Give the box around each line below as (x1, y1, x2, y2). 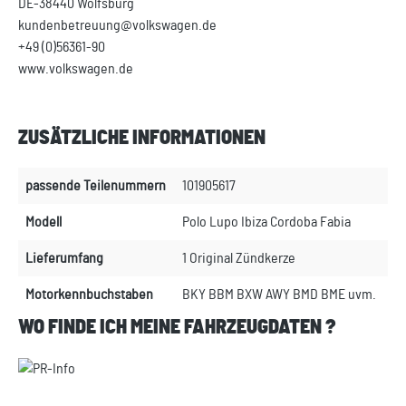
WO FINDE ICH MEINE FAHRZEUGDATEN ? (18, 318, 336, 338)
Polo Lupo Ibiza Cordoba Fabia (182, 215, 351, 230)
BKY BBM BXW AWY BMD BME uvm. (182, 287, 376, 303)
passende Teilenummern (25, 179, 166, 194)
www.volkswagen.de (18, 62, 133, 77)
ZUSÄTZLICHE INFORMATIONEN (18, 129, 266, 149)
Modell (25, 215, 62, 230)
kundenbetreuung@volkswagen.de (18, 18, 217, 34)
